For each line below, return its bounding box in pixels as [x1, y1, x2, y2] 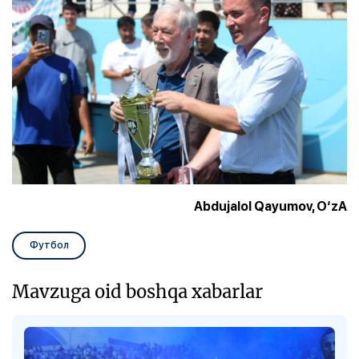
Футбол [29, 237, 69, 252]
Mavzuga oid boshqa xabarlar [12, 279, 263, 303]
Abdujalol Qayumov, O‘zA [194, 198, 347, 214]
